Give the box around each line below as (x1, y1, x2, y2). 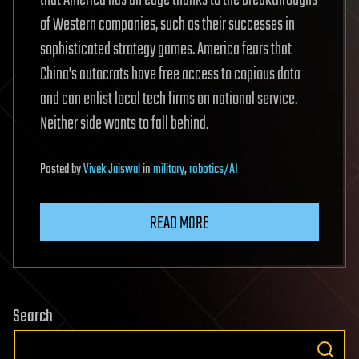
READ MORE (150, 209, 209, 237)
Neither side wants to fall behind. (40, 110, 208, 138)
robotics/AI (189, 159, 238, 180)
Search (13, 302, 53, 330)
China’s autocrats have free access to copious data (40, 60, 301, 88)
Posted (40, 159, 71, 180)
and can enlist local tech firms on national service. (40, 85, 297, 113)
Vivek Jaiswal (83, 159, 140, 180)
